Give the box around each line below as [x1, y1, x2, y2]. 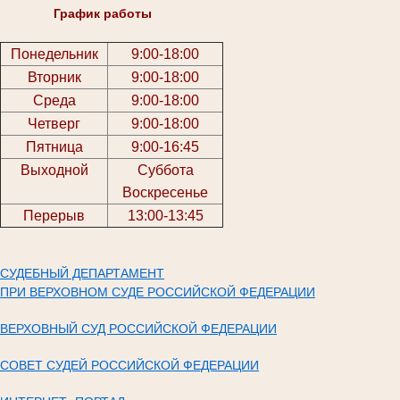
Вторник [27, 69, 81, 85]
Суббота [137, 162, 194, 178]
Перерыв [23, 207, 85, 223]
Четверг [28, 115, 80, 131]
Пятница [25, 138, 83, 154]
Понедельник [10, 46, 98, 62]
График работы [46, 6, 152, 21]
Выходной [20, 162, 88, 178]
